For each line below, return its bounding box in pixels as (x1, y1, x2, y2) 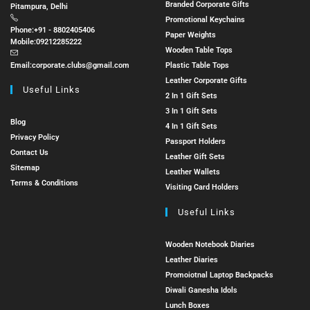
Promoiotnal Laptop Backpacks (165, 271, 273, 280)
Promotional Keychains (165, 15, 245, 24)
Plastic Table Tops (165, 61, 229, 70)
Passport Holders (165, 137, 226, 146)
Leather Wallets (165, 167, 220, 176)
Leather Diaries (165, 255, 218, 264)
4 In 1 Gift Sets (165, 122, 217, 131)
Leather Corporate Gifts (165, 76, 247, 85)
